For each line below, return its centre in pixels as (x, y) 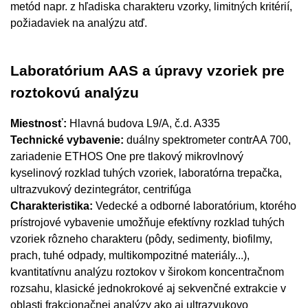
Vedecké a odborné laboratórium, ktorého (196, 206)
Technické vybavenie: (67, 140)
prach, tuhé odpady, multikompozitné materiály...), (130, 255)
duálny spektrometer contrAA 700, (207, 140)
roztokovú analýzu (75, 93)
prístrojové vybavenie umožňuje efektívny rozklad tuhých (147, 222)
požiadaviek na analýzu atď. (79, 23)
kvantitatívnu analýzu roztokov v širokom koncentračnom (147, 272)
